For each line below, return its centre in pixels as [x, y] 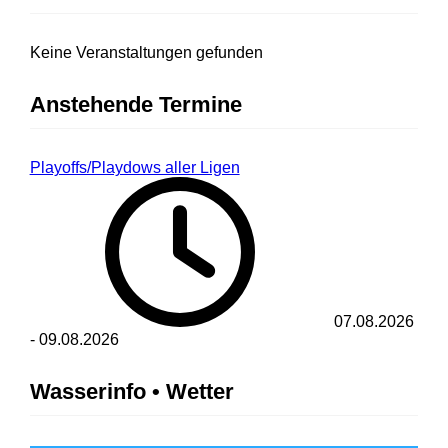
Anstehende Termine [135, 105]
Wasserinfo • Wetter [131, 392]
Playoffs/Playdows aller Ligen [134, 168]
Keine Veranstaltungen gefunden [146, 53]
